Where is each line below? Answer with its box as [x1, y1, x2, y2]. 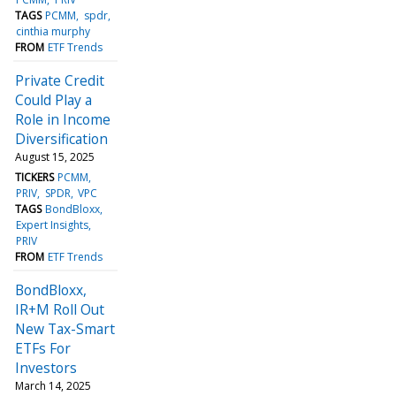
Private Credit [15, 70, 104, 90]
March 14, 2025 [15, 377, 91, 393]
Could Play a [15, 89, 92, 110]
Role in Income [15, 109, 110, 129]
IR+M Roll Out [15, 299, 104, 319]
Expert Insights [16, 217, 89, 232]
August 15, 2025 [15, 148, 95, 164]
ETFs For [15, 338, 71, 358]
